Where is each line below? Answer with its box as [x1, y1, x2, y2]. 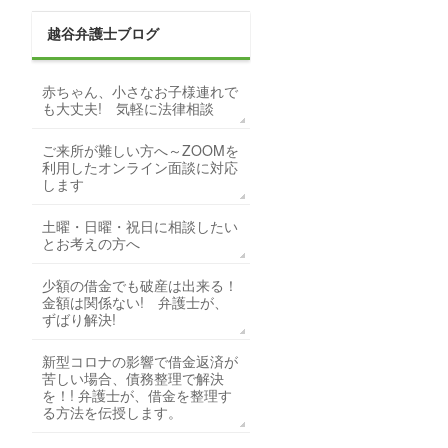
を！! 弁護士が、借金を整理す [42, 385, 232, 405]
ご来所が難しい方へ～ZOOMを [42, 140, 239, 160]
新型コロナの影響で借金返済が [42, 351, 238, 371]
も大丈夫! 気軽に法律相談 [42, 98, 214, 118]
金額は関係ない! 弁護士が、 [42, 292, 228, 312]
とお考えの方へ [42, 233, 140, 253]
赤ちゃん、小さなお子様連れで [42, 81, 238, 101]
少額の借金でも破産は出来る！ [42, 275, 238, 295]
